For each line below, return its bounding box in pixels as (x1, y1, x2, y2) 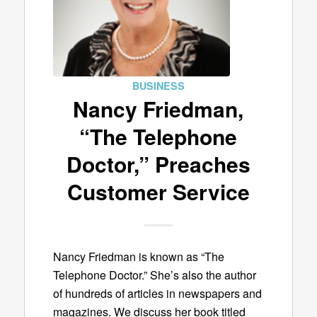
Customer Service (67, 176, 250, 207)
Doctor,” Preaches (66, 149, 250, 179)
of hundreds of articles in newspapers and (52, 284, 262, 301)
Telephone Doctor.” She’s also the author (52, 266, 256, 283)
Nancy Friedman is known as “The (52, 248, 224, 265)
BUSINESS (132, 79, 185, 93)
